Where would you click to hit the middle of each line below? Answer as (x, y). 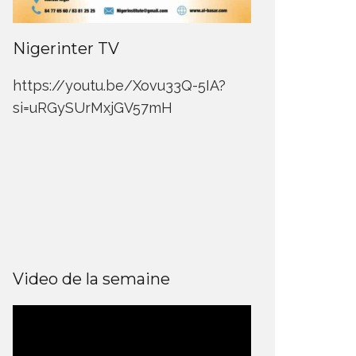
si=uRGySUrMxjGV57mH (93, 108)
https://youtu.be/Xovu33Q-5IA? (119, 86)
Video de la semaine (91, 279)
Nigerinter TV (66, 49)
